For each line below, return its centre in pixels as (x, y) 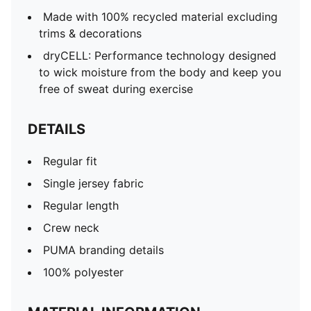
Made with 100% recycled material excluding (160, 17)
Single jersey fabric (93, 183)
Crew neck (71, 228)
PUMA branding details (103, 250)
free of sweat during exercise (116, 89)
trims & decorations (90, 33)
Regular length (81, 205)
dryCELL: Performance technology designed (160, 56)
